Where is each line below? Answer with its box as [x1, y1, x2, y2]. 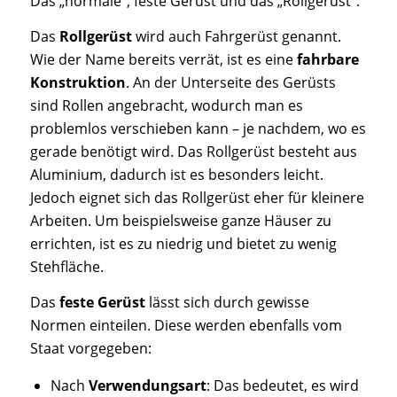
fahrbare [296, 49, 359, 69]
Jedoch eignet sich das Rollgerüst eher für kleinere [29, 187, 364, 207]
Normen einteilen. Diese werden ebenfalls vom [29, 315, 342, 335]
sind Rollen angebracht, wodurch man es [29, 95, 303, 115]
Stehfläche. [29, 256, 104, 276]
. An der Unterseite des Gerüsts [125, 72, 336, 92]
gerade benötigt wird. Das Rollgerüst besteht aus [29, 141, 357, 161]
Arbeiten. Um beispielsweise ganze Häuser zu [29, 210, 331, 230]
